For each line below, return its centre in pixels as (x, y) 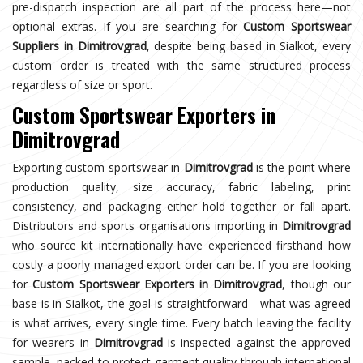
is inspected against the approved (256, 342)
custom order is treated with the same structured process (181, 65)
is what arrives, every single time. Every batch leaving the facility (181, 322)
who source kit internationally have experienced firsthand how (181, 245)
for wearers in (53, 342)
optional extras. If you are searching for (128, 26)
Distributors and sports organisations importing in (147, 225)
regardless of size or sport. (82, 84)
